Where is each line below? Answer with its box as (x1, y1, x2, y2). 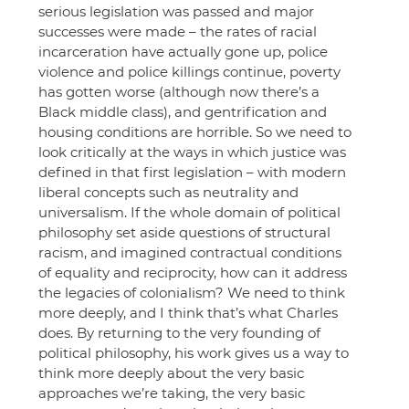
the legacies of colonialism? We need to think (38, 283, 349, 301)
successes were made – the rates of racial (38, 22, 320, 40)
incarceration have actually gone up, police (38, 42, 331, 60)
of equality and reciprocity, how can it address (38, 263, 351, 281)
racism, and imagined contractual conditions (38, 243, 345, 261)
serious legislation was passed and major (38, 2, 318, 20)
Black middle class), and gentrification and (38, 102, 330, 121)
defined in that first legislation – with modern (38, 163, 350, 181)
